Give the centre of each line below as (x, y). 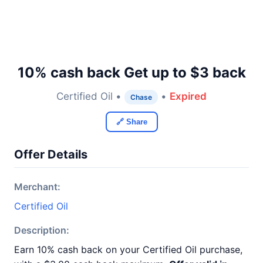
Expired (188, 96)
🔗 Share (131, 122)
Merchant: (37, 187)
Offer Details (51, 154)
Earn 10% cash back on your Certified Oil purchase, (128, 249)
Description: (42, 230)
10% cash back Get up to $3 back (131, 73)
